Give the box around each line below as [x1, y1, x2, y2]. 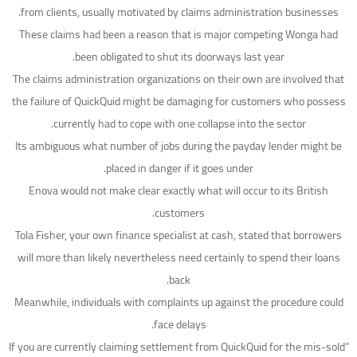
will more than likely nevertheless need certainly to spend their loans [17, 247, 340, 269]
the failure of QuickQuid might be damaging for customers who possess [11, 91, 346, 112]
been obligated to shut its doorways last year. [75, 46, 284, 68]
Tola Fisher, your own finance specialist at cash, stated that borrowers [15, 225, 342, 246]
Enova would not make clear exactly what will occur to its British [29, 180, 328, 202]
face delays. [153, 314, 206, 335]
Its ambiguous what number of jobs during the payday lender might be [15, 135, 342, 157]
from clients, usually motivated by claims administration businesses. [21, 2, 339, 23]
